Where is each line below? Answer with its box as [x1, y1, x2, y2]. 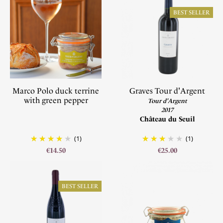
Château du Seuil [139, 115, 195, 123]
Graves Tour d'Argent [129, 86, 205, 96]
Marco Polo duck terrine [12, 86, 99, 96]
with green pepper [23, 96, 88, 105]
